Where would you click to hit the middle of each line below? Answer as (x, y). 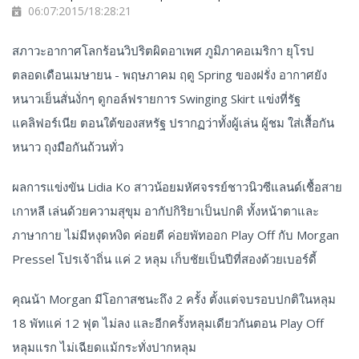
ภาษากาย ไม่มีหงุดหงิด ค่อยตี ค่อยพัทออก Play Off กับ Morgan (175, 235)
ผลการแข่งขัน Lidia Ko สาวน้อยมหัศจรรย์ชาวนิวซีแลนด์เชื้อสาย (177, 187)
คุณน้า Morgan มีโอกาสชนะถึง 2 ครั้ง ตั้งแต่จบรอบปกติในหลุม (174, 299)
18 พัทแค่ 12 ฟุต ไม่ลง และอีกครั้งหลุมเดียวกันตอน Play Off (168, 323)
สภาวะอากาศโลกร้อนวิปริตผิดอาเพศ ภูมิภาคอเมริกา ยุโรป (163, 51)
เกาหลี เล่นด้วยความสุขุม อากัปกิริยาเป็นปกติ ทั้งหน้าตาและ (165, 211)
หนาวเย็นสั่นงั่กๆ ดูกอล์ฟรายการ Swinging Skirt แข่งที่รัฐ (156, 99)
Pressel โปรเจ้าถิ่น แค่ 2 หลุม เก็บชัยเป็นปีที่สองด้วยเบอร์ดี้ (164, 259)
